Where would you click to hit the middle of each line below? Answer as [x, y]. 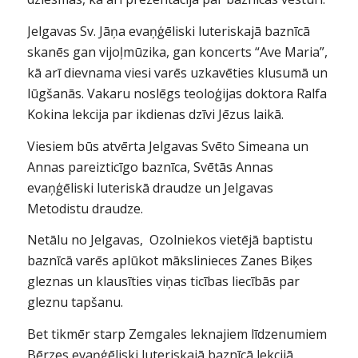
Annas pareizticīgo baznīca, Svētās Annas [150, 167]
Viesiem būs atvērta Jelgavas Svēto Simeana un [167, 146]
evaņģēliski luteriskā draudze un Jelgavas [150, 187]
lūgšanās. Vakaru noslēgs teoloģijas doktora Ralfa [177, 93]
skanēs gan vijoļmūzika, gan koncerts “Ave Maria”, [177, 52]
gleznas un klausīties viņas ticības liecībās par [163, 282]
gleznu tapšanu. [75, 302]
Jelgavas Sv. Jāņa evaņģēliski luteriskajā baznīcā [168, 31]
